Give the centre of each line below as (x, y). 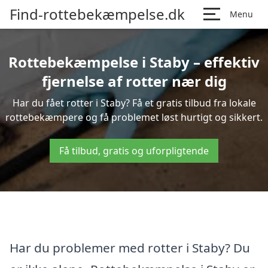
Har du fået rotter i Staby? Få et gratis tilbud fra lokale (134, 103)
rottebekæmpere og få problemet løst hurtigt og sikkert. (134, 117)
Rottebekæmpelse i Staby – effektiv (134, 62)
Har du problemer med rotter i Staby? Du (130, 247)
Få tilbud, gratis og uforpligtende (134, 151)
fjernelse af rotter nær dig (134, 81)
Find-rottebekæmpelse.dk (97, 14)
